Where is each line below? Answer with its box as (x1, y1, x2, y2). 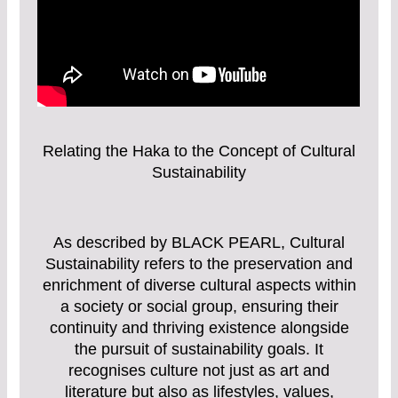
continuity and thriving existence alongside (49, 319, 349, 338)
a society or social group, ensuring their (60, 298, 338, 316)
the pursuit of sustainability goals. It (75, 340, 323, 359)
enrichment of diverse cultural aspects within (42, 276, 356, 295)
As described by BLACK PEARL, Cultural (53, 234, 345, 252)
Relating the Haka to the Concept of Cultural (43, 141, 355, 160)
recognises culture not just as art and (68, 362, 330, 380)
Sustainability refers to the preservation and (45, 255, 353, 274)
